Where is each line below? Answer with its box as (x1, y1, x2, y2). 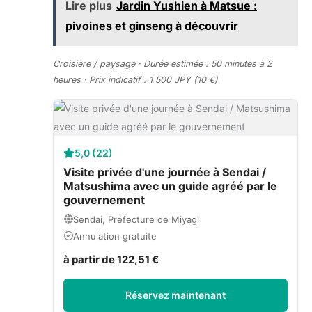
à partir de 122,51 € (63, 252, 159, 266)
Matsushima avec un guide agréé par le (63, 178, 277, 193)
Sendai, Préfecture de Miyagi (73, 213, 199, 225)
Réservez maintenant (125, 288, 226, 301)
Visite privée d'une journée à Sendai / (63, 164, 266, 179)
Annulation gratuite (73, 230, 157, 242)
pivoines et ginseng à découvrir (65, 18, 238, 33)
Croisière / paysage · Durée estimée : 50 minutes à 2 (53, 58, 272, 69)
